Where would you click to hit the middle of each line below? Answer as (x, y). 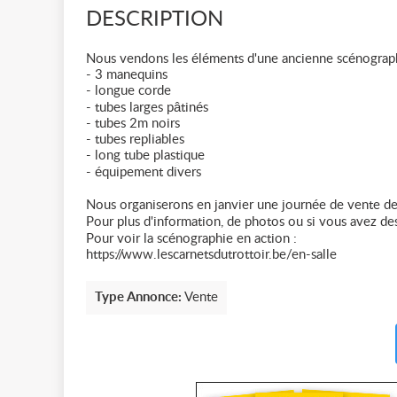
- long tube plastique (145, 156)
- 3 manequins (127, 75)
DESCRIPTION (155, 19)
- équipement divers (144, 172)
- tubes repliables (135, 140)
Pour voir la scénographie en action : (191, 239)
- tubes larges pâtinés (147, 108)
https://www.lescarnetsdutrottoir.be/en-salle (211, 255)
